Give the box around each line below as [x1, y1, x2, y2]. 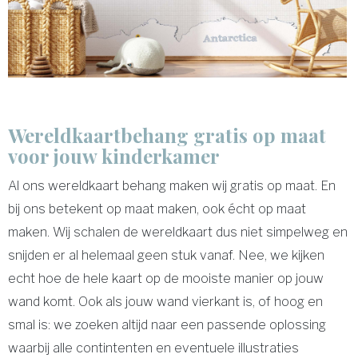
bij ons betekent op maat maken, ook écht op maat [8, 201, 306, 217]
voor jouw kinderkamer [8, 142, 220, 169]
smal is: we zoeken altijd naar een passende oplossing [8, 316, 326, 332]
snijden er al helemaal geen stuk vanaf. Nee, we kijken [8, 247, 324, 263]
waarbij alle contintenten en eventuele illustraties [8, 340, 299, 356]
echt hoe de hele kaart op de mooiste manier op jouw [8, 270, 324, 286]
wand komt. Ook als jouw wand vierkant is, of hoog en [8, 293, 323, 309]
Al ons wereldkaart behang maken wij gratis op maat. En [8, 177, 336, 193]
